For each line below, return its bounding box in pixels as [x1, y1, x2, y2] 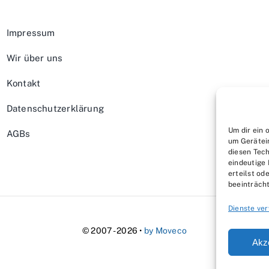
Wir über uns [6, 52, 63, 63]
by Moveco [144, 225, 187, 235]
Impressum [6, 27, 55, 38]
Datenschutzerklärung [6, 103, 104, 113]
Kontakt [6, 77, 41, 88]
